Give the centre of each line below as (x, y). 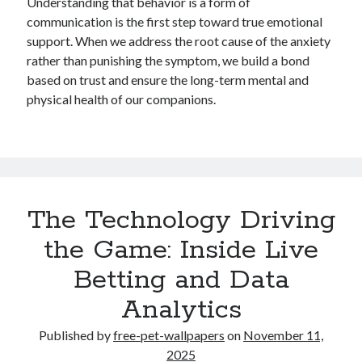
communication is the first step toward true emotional (175, 21)
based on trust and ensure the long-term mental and (168, 80)
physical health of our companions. (122, 99)
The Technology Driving (181, 221)
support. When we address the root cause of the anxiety (179, 41)
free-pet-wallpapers (169, 335)
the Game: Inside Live (181, 250)
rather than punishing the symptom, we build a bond (168, 60)
